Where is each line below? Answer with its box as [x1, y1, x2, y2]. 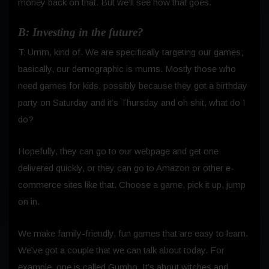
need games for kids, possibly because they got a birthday [18, 80, 247, 91]
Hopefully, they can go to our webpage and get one [18, 145, 219, 156]
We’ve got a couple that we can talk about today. [18, 244, 208, 255]
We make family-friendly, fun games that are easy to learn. [18, 228, 248, 238]
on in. [18, 196, 40, 207]
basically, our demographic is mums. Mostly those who [18, 63, 236, 74]
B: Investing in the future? [18, 25, 144, 38]
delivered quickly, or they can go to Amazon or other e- [18, 162, 234, 173]
